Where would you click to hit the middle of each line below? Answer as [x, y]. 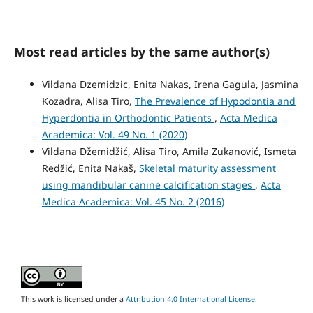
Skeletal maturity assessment [207, 168]
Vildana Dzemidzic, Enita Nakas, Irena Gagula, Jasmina [170, 85]
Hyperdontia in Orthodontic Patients [128, 118]
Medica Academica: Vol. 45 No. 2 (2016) [133, 202]
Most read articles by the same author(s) [141, 52]
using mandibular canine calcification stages [148, 185]
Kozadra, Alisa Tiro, [88, 101]
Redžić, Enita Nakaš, [90, 168]
